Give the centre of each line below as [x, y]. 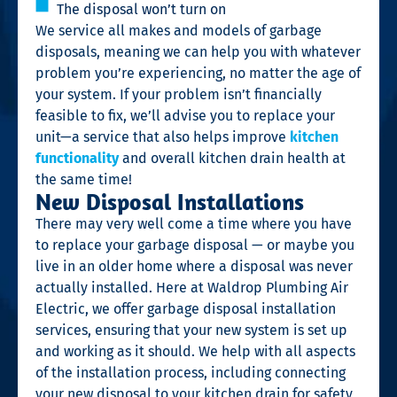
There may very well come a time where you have [194, 224]
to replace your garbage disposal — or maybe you [195, 245]
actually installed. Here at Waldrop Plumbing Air [192, 288]
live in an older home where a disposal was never [194, 267]
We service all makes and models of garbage [179, 31]
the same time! [84, 180]
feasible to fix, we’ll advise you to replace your [185, 116]
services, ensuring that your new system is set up [191, 331]
